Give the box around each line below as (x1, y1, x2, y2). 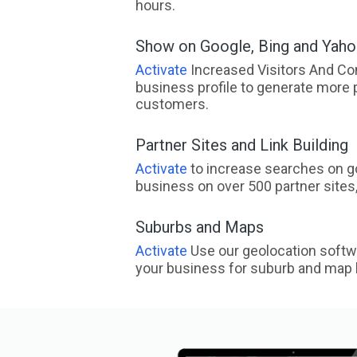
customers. (135, 96, 209, 112)
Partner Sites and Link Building (135, 135, 348, 155)
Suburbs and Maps (135, 218, 264, 237)
